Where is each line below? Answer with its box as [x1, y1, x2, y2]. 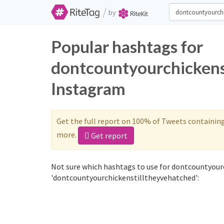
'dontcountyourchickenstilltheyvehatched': [51, 172, 199, 182]
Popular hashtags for [51, 36, 203, 56]
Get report [89, 130, 127, 140]
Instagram [51, 78, 125, 98]
